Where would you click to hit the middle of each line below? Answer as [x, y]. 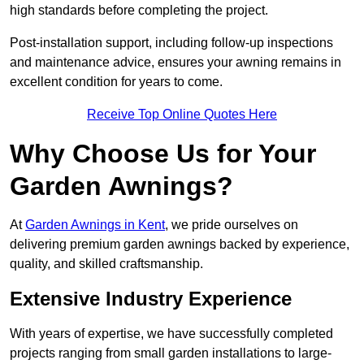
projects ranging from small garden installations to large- [171, 353]
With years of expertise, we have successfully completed [171, 334]
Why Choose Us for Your [163, 154]
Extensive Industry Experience [151, 299]
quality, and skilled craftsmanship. [106, 264]
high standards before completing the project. [139, 11]
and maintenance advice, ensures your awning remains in [175, 63]
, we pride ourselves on [232, 225]
